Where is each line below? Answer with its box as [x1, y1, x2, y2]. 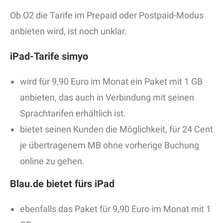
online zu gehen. [20, 156, 85, 167]
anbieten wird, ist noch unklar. [10, 26, 127, 37]
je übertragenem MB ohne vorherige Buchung [20, 140, 199, 151]
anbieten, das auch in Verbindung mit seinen [20, 92, 194, 103]
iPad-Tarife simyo [10, 50, 88, 63]
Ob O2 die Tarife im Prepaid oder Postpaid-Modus [10, 10, 204, 21]
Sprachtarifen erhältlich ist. [20, 108, 126, 119]
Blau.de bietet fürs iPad [10, 178, 114, 190]
